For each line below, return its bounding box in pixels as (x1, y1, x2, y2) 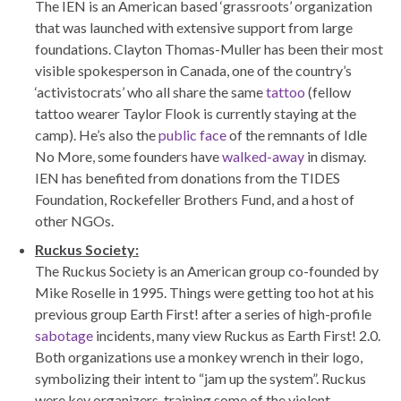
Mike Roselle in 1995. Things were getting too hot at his (35, 284, 374, 302)
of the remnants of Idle (226, 126, 367, 144)
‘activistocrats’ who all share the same (35, 83, 266, 101)
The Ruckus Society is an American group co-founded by (35, 262, 379, 280)
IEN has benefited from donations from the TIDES (35, 169, 340, 187)
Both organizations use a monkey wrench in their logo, (35, 348, 363, 366)
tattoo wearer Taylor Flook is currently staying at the (35, 105, 356, 123)
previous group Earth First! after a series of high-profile (35, 305, 371, 323)
